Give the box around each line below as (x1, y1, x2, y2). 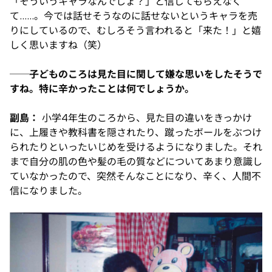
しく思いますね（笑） (10, 38, 107, 51)
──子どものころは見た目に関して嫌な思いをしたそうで (10, 67, 262, 80)
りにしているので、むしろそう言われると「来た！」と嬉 (10, 24, 261, 36)
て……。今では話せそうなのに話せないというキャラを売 (10, 9, 257, 22)
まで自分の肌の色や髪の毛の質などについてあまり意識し (10, 155, 262, 168)
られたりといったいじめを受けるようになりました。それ (10, 140, 262, 153)
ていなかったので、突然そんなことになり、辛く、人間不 (10, 169, 261, 182)
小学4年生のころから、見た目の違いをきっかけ (39, 111, 252, 124)
